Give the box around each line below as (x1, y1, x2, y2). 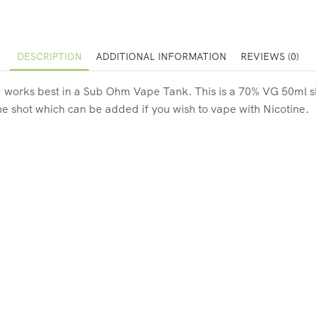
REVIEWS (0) (241, 49, 299, 63)
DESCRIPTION (17, 49, 82, 63)
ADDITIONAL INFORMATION (96, 49, 226, 63)
